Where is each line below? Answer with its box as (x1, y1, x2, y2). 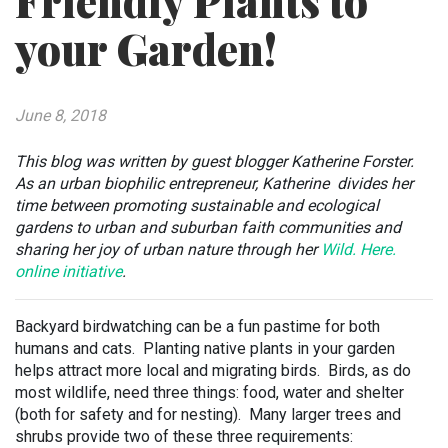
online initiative (15, 262, 122, 281)
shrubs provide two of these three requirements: (15, 427, 353, 446)
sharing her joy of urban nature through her (15, 240, 321, 259)
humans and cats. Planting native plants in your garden (15, 339, 395, 358)
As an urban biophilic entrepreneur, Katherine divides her (15, 174, 413, 193)
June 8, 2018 (15, 106, 106, 125)
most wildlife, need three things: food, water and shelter (15, 383, 404, 402)
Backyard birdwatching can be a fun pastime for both (15, 317, 380, 336)
